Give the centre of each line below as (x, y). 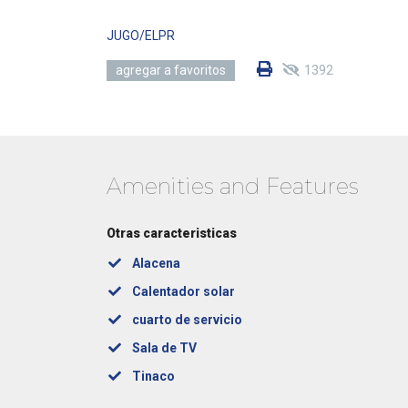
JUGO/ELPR (141, 36)
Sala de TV (164, 348)
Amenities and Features (233, 186)
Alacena (156, 263)
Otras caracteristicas (172, 233)
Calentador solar (183, 291)
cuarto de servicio (187, 320)
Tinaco (153, 376)
